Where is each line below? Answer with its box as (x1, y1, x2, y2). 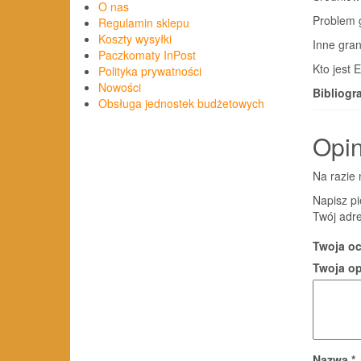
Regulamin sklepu (98, 15, 189, 31)
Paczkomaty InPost (98, 47, 196, 63)
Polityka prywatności (98, 63, 201, 79)
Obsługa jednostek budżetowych (98, 95, 264, 111)
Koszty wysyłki (98, 31, 172, 47)
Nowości (98, 79, 141, 95)
